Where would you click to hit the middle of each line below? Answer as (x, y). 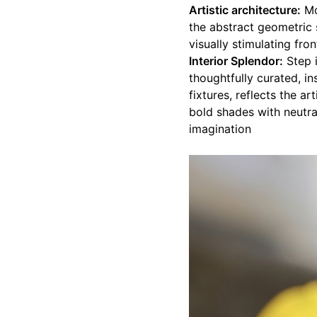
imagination (220, 129)
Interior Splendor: (236, 61)
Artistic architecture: (245, 10)
